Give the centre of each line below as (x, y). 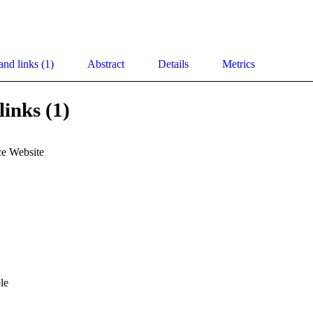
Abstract (106, 64)
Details (173, 64)
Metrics (239, 64)
